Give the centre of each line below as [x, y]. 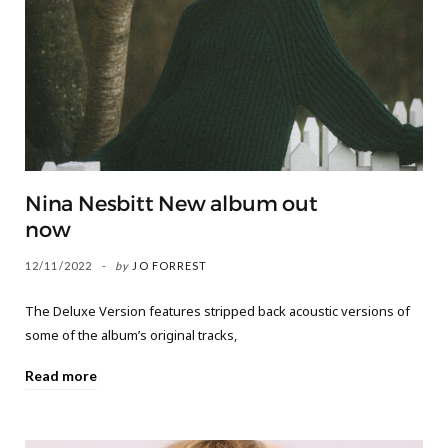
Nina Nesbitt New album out [171, 203]
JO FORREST [170, 265]
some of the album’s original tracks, [131, 334]
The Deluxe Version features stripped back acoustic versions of [217, 310]
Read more [61, 375]
